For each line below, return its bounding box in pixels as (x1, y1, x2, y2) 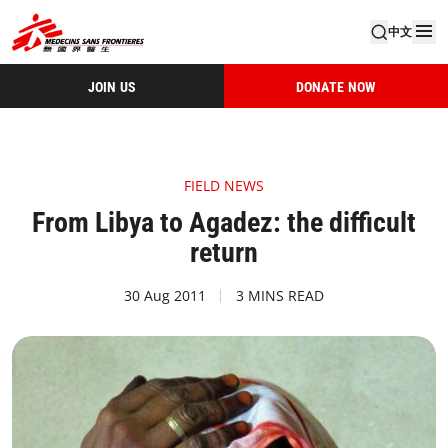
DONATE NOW (295, 78, 377, 95)
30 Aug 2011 (124, 286, 206, 305)
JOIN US (87, 78, 137, 95)
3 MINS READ (236, 286, 324, 305)
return (190, 236, 258, 269)
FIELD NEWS (184, 176, 264, 195)
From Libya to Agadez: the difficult (32, 206, 416, 239)
